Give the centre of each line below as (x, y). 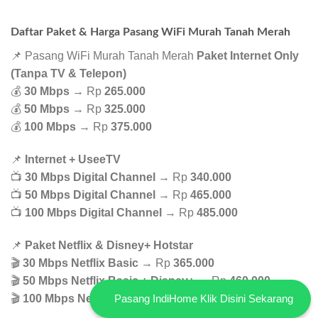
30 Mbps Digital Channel (90, 177)
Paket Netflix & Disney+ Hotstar (109, 246)
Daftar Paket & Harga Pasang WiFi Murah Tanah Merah (150, 32)
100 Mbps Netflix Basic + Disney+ (112, 299)
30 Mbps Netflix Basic (81, 263)
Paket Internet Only (248, 56)
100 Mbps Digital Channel (93, 213)
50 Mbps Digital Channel (90, 195)
